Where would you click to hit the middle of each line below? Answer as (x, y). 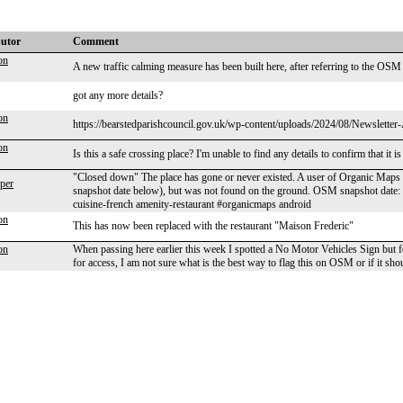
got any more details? (118, 95)
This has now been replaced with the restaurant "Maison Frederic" (213, 226)
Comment (96, 41)
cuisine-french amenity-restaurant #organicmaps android (192, 204)
